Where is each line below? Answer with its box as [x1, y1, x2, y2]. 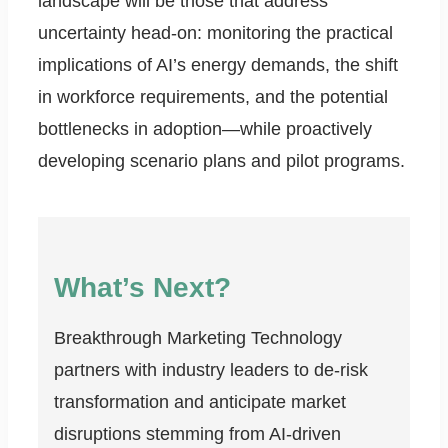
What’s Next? [54, 272, 231, 304]
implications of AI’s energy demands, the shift [38, 55, 398, 76]
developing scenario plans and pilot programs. [38, 151, 405, 172]
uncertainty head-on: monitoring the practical [38, 23, 393, 44]
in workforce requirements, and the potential [38, 87, 388, 108]
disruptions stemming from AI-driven [54, 424, 341, 445]
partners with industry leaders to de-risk [54, 360, 368, 381]
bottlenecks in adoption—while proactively [38, 119, 372, 140]
